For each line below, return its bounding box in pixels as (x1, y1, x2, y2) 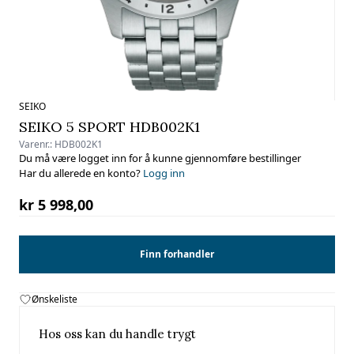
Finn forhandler (140, 247, 214, 261)
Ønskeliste (32, 292, 77, 306)
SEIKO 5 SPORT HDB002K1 (19, 118, 200, 136)
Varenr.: (19, 137, 55, 151)
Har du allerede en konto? (19, 166, 143, 180)
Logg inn (143, 166, 185, 180)
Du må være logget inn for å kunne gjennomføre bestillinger (19, 151, 301, 165)
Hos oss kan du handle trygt (39, 326, 196, 341)
